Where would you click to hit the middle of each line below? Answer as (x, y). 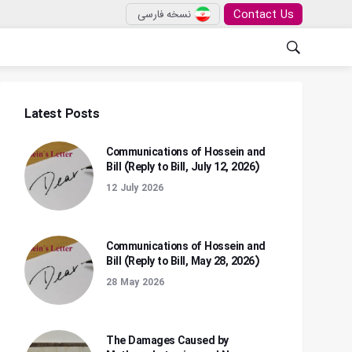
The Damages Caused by (167, 341)
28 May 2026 (135, 282)
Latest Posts (62, 114)
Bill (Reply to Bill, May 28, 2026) (182, 262)
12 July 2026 (135, 188)
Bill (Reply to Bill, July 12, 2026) (183, 167)
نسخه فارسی (164, 15)
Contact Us (263, 15)
